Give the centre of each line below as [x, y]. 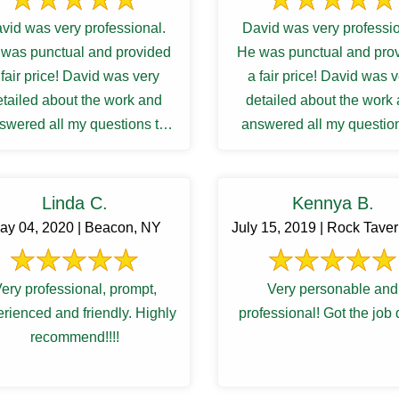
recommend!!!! [74, 337]
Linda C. [74, 203]
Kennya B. [333, 203]
